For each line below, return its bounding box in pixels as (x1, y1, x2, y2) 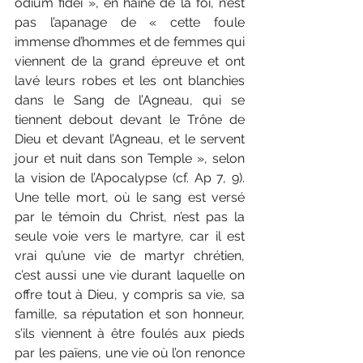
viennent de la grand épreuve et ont (15, 53, 245, 69)
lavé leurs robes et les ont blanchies (15, 72, 245, 88)
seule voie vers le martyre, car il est (15, 228, 245, 244)
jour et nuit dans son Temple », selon (15, 150, 245, 166)
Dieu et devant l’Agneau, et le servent (15, 130, 245, 147)
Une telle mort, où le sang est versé (15, 189, 245, 205)
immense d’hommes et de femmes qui (15, 33, 245, 49)
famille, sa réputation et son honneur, (15, 305, 245, 322)
